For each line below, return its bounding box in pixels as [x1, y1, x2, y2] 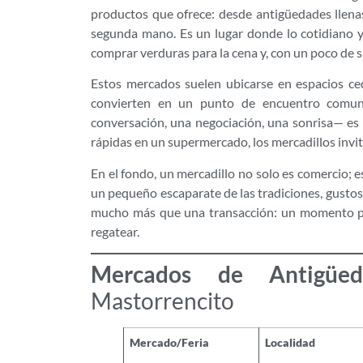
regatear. [91, 223, 139, 239]
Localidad [265, 335, 316, 349]
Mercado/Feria [130, 335, 210, 349]
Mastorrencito [91, 286, 234, 314]
